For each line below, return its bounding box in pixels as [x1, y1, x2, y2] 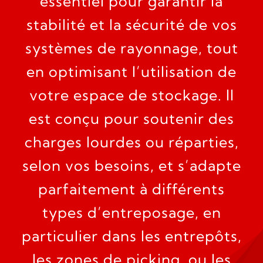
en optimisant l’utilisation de [26, 62, 237, 80]
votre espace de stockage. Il [29, 86, 234, 104]
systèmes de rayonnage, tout [25, 39, 238, 57]
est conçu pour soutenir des [29, 109, 234, 127]
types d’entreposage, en [42, 203, 221, 221]
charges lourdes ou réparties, [24, 133, 239, 151]
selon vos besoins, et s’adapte [22, 156, 241, 174]
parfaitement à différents [38, 180, 225, 198]
